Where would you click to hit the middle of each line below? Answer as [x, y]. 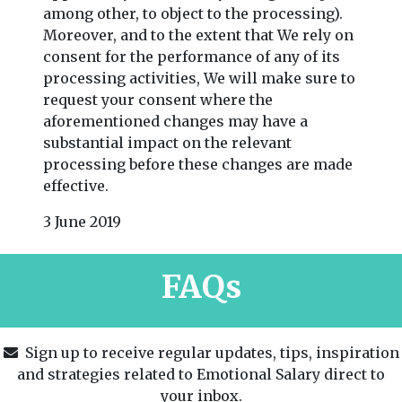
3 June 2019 [82, 221]
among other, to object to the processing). [193, 13]
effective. [76, 185]
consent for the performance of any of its [192, 56]
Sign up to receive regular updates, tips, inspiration [208, 352]
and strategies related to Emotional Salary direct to [201, 374]
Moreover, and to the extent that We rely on [198, 35]
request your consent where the [158, 99]
